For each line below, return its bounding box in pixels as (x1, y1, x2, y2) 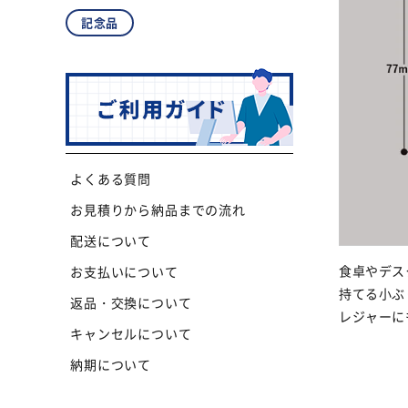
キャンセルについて (70, 323, 192, 342)
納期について (70, 354, 152, 373)
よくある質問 (70, 168, 152, 188)
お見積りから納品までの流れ (70, 199, 246, 219)
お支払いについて (70, 261, 178, 280)
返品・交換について (70, 292, 192, 311)
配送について (70, 230, 152, 250)
